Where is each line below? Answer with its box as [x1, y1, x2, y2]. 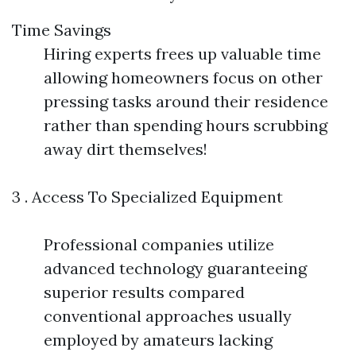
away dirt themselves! [44, 139, 207, 159]
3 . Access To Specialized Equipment [12, 187, 283, 207]
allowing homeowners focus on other [44, 68, 323, 87]
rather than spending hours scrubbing [44, 115, 327, 135]
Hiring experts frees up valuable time [44, 44, 321, 64]
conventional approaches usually [44, 306, 292, 326]
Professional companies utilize [44, 234, 274, 254]
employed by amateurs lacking [44, 330, 273, 350]
